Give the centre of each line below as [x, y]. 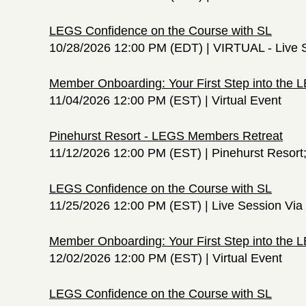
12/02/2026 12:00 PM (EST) [126, 258]
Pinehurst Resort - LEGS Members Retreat [166, 136]
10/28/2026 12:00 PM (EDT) [126, 47]
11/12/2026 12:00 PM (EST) [125, 153]
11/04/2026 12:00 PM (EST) [125, 100]
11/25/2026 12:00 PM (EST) [125, 205]
